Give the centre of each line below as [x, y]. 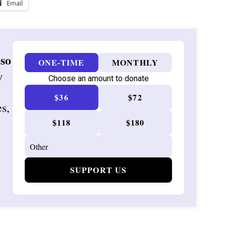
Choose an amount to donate [98, 78]
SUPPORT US [98, 170]
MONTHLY [135, 62]
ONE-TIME [62, 62]
